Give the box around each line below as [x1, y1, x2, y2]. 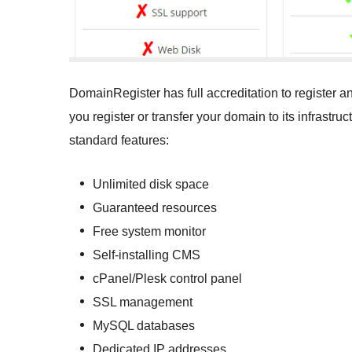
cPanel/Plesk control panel [93, 272, 242, 286]
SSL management [93, 295, 192, 310]
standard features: [69, 134, 169, 148]
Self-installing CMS [93, 248, 200, 262]
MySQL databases [93, 319, 195, 333]
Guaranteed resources [93, 201, 217, 215]
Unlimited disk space [93, 178, 209, 192]
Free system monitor [93, 225, 206, 239]
